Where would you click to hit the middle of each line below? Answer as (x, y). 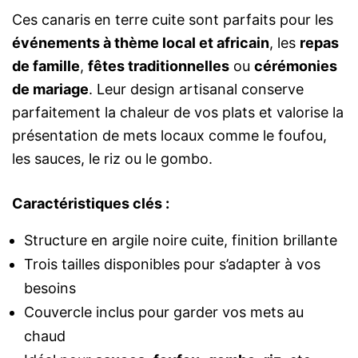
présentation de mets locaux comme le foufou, (169, 136)
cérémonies (296, 66)
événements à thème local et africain (141, 43)
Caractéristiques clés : (91, 204)
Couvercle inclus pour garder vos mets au (164, 312)
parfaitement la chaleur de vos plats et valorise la (178, 113)
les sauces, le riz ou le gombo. (112, 159)
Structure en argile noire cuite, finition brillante (181, 241)
